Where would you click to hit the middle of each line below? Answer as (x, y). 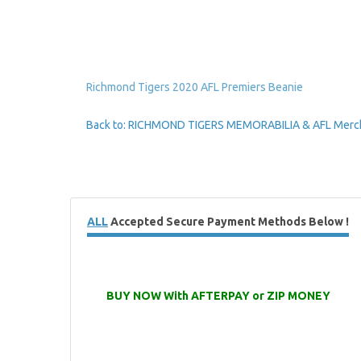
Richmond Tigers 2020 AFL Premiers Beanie (195, 87)
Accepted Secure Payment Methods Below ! (228, 222)
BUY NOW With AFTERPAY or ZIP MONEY (219, 296)
